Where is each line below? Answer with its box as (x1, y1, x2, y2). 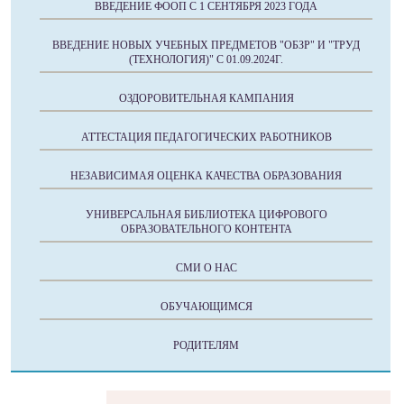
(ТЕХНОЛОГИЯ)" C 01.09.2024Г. (129, 53, 283, 66)
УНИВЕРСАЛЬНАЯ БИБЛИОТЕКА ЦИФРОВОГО (85, 208, 327, 221)
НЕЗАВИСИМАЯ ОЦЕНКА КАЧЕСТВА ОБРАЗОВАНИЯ (70, 170, 342, 182)
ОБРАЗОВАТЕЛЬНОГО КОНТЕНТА (120, 223, 292, 235)
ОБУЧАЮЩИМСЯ (160, 300, 252, 313)
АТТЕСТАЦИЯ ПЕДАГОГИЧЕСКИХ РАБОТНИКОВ (80, 131, 332, 143)
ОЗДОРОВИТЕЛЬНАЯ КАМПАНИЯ (118, 92, 294, 105)
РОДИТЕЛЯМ (173, 339, 239, 352)
